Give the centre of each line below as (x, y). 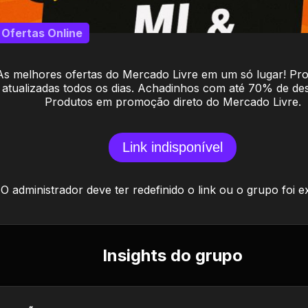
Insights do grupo (173, 255)
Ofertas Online (42, 33)
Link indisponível (173, 147)
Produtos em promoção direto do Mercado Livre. (173, 102)
